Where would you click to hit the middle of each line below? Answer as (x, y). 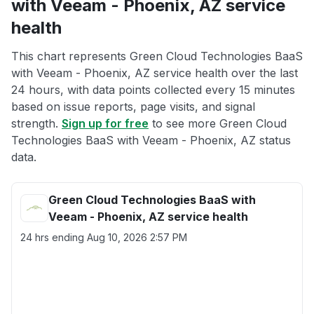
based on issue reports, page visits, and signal (133, 107)
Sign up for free (105, 123)
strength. (36, 123)
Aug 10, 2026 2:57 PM (137, 237)
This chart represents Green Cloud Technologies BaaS (157, 56)
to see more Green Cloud (218, 123)
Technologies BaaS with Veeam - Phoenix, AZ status (151, 140)
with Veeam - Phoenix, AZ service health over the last (155, 73)
